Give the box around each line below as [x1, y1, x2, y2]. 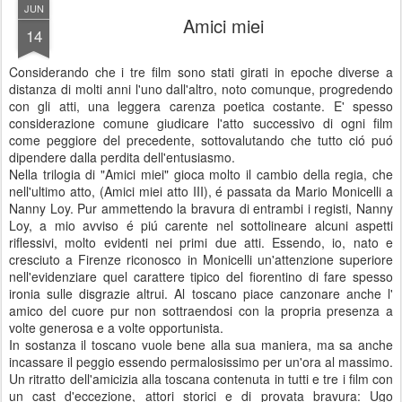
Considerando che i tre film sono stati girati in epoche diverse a [9, 63, 393, 81]
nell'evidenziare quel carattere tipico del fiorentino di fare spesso [9, 267, 393, 285]
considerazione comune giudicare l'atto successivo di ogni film [9, 114, 393, 132]
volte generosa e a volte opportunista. [9, 319, 223, 336]
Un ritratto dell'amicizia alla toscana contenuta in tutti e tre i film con [9, 370, 393, 388]
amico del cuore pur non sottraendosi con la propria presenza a [9, 301, 393, 319]
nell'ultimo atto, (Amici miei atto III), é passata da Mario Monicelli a [9, 182, 393, 200]
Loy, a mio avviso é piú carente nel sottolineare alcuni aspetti [9, 216, 393, 234]
